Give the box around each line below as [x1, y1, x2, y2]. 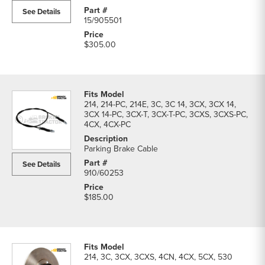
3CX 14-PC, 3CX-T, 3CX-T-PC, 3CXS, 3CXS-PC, [84, 108, 248, 120]
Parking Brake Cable [84, 143, 158, 154]
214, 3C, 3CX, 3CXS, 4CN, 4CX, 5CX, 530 [84, 251, 232, 263]
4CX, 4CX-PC [84, 118, 131, 130]
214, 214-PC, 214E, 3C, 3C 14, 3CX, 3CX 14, [84, 98, 236, 110]
